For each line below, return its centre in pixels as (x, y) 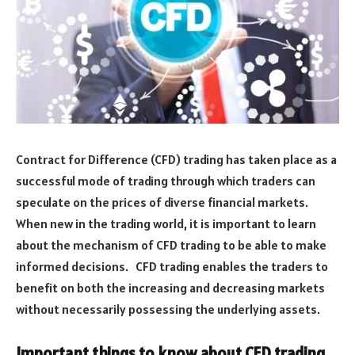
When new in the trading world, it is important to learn (166, 223)
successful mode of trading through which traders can (166, 180)
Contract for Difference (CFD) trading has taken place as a (176, 159)
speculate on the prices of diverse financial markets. (162, 202)
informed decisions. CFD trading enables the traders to (172, 266)
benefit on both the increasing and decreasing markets (170, 287)
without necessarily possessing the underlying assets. (168, 309)
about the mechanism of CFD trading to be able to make (171, 244)
